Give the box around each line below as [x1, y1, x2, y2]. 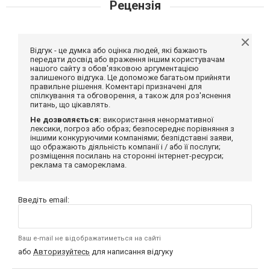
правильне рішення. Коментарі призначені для [30, 82, 202, 92]
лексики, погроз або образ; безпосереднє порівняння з [30, 124, 234, 134]
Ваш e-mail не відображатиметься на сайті [18, 234, 161, 243]
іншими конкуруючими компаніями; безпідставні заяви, [30, 133, 233, 143]
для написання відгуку [90, 247, 173, 257]
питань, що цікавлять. [30, 100, 110, 110]
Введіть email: [18, 195, 69, 205]
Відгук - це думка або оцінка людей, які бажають [30, 46, 207, 55]
